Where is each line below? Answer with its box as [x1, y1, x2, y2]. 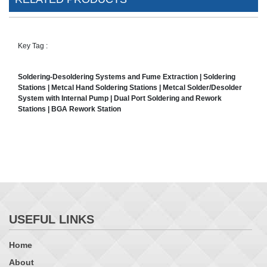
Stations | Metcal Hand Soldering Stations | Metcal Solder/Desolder [18, 83, 242, 92]
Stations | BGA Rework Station [18, 105, 121, 114]
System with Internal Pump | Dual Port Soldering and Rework [18, 94, 222, 103]
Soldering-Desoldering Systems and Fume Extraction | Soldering [18, 73, 235, 82]
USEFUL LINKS [9, 213, 94, 226]
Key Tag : [18, 42, 48, 51]
